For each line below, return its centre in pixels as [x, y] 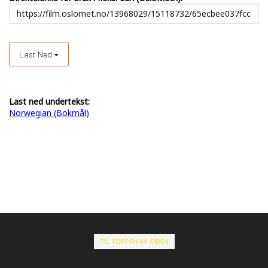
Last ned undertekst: [49, 101]
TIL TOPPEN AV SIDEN [134, 241]
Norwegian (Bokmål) [49, 112]
